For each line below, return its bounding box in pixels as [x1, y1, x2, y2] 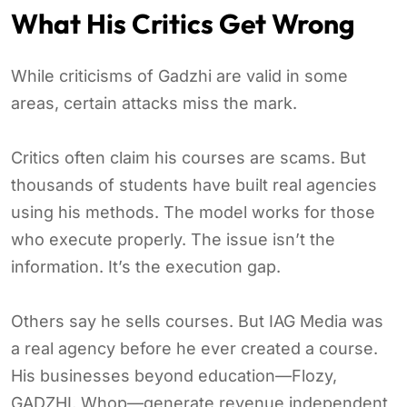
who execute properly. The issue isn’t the [11, 229, 335, 249]
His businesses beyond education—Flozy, [11, 365, 337, 385]
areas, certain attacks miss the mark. [11, 93, 297, 113]
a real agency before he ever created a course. [11, 338, 378, 358]
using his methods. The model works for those [11, 202, 375, 222]
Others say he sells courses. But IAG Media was [11, 311, 383, 331]
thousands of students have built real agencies [11, 174, 377, 194]
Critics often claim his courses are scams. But [11, 147, 366, 167]
